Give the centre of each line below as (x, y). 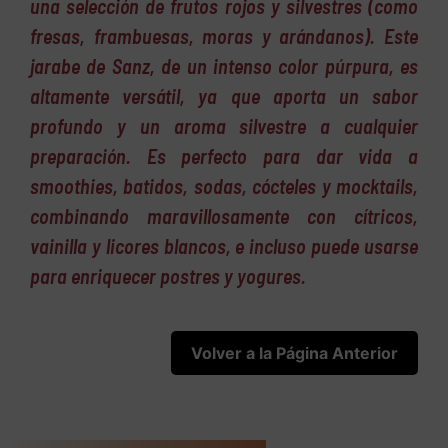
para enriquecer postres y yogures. (168, 275)
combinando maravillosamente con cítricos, (224, 215)
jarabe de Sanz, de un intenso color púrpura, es (224, 65)
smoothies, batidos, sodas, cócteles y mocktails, (224, 185)
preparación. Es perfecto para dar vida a (224, 155)
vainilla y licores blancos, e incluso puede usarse (224, 245)
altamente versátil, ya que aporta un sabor (224, 95)
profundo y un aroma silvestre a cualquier (224, 125)
